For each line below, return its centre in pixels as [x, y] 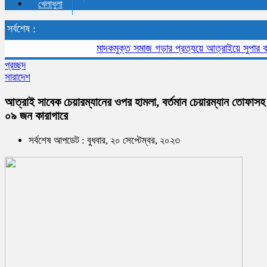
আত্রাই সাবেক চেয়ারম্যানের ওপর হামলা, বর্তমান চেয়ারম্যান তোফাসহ [135, 102]
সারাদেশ [18, 77]
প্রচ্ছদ [15, 65]
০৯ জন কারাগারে [36, 115]
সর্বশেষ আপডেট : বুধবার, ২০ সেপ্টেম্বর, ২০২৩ [104, 140]
